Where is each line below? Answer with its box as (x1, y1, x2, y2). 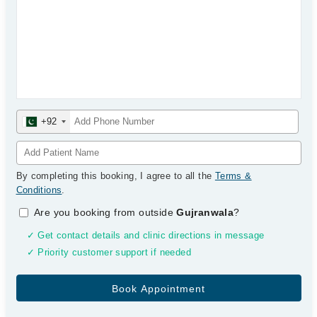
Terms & (214, 171, 252, 181)
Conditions (16, 185, 62, 195)
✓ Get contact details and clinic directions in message (26, 231, 265, 241)
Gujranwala (176, 207, 234, 218)
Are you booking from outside (34, 207, 177, 218)
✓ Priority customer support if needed (26, 248, 191, 258)
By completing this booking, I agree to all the (16, 171, 215, 181)
